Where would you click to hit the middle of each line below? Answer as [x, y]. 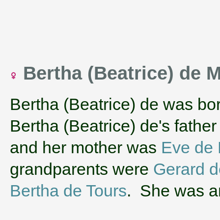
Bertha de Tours [68, 190]
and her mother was [85, 147]
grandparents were [82, 169]
